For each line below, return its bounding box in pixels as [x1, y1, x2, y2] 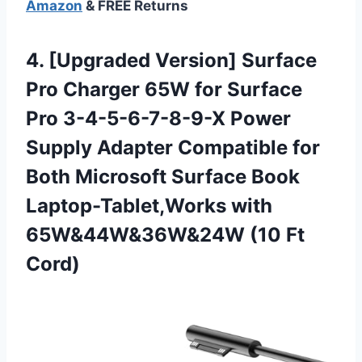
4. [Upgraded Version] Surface [26, 48, 317, 72]
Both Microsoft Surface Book [26, 164, 300, 188]
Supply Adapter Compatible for [26, 135, 320, 159]
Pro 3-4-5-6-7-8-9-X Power [26, 106, 291, 130]
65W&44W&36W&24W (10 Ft [26, 222, 305, 246]
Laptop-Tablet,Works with [26, 193, 272, 217]
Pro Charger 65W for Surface [26, 77, 302, 101]
